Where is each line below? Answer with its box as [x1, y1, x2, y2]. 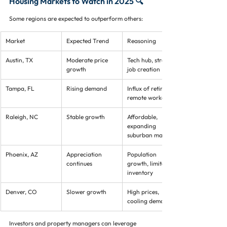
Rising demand [66, 85, 107, 92]
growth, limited [127, 160, 170, 167]
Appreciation [66, 150, 103, 158]
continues [66, 160, 92, 167]
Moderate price [66, 56, 109, 64]
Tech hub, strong [127, 56, 174, 64]
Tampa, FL [6, 85, 34, 92]
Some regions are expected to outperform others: [9, 15, 143, 22]
